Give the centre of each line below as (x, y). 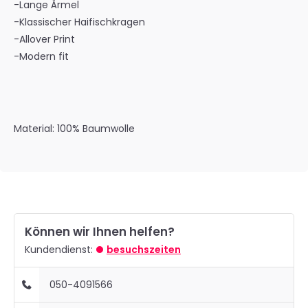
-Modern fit (41, 56)
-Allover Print (44, 39)
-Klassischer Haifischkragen (79, 22)
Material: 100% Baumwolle (74, 129)
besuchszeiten (144, 250)
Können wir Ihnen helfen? (100, 232)
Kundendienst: (59, 250)
